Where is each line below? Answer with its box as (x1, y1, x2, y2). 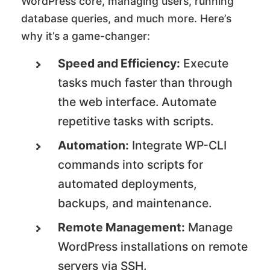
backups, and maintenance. (58, 195, 212, 210)
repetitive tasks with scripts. (58, 113, 214, 128)
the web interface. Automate (58, 94, 217, 109)
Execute (180, 55, 229, 71)
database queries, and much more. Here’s (21, 11, 231, 25)
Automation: (58, 137, 130, 152)
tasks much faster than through (58, 75, 233, 90)
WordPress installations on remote (58, 239, 248, 254)
